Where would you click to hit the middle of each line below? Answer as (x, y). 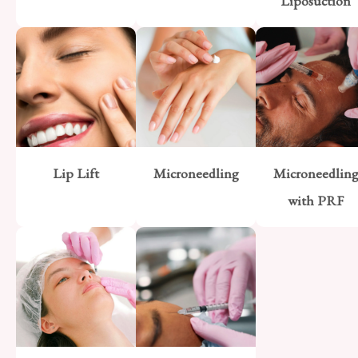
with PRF (316, 200)
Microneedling (196, 173)
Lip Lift (76, 173)
